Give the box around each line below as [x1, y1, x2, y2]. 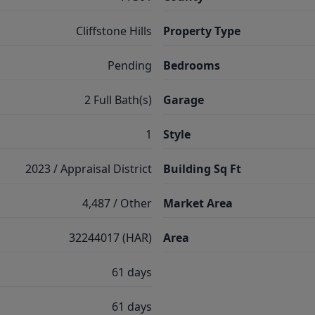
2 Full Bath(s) [84, 92, 152, 108]
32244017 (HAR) [69, 230, 152, 245]
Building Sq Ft [163, 161, 241, 176]
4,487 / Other [82, 195, 152, 211]
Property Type [163, 23, 240, 39]
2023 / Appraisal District [25, 161, 152, 176]
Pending [108, 58, 152, 73]
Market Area [163, 195, 233, 211]
